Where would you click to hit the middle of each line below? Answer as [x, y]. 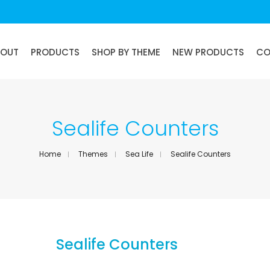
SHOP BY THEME [126, 52]
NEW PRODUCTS [208, 52]
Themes [93, 154]
